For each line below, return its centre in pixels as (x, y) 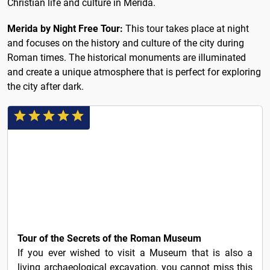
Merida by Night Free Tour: (66, 28)
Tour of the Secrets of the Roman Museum (109, 238)
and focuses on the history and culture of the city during (126, 43)
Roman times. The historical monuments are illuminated (127, 57)
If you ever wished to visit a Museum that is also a (135, 253)
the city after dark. (46, 86)
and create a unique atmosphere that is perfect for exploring (134, 72)
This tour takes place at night (187, 28)
